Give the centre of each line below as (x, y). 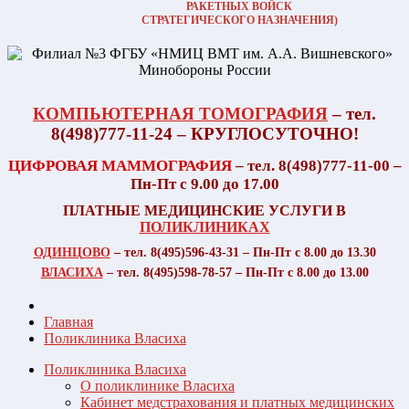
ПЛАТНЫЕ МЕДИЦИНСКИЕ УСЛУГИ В (204, 211)
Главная (68, 322)
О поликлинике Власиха (157, 386)
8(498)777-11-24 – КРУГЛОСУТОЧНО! (204, 134)
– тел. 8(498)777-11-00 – (316, 166)
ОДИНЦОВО (72, 253)
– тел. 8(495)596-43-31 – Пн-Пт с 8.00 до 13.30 (243, 253)
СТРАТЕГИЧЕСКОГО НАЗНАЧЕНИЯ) (239, 20)
